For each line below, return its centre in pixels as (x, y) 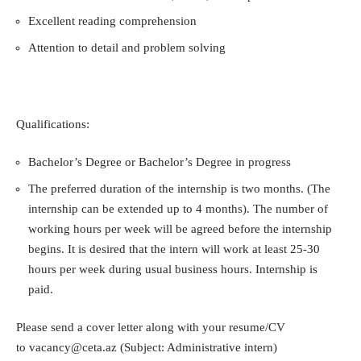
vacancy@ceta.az (73, 348)
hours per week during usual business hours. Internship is (173, 269)
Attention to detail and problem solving (127, 47)
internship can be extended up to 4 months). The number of (178, 208)
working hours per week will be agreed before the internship (180, 228)
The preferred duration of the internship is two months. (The (179, 188)
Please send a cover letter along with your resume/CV (151, 328)
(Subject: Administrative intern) (197, 348)
